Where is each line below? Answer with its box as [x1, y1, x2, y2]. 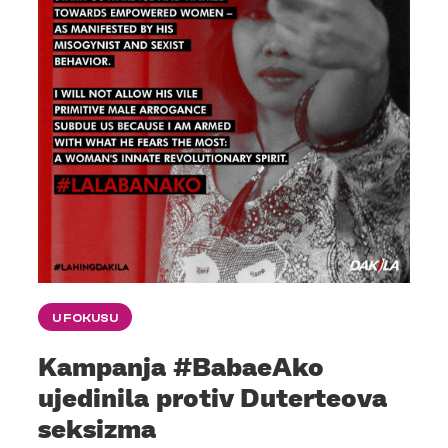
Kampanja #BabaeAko [38, 350, 324, 382]
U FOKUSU [52, 311, 118, 325]
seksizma [38, 412, 156, 444]
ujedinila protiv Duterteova [38, 381, 387, 413]
